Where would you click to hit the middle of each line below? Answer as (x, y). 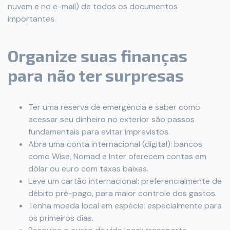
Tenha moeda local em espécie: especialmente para (125, 206)
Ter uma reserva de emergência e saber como (114, 107)
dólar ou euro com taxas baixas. (88, 169)
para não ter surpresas (96, 75)
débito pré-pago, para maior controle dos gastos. (122, 193)
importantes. (32, 19)
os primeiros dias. (61, 218)
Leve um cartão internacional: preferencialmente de (125, 181)
